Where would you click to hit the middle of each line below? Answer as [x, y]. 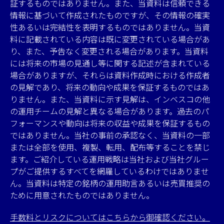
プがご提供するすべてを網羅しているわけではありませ [109, 171]
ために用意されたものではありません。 [82, 195]
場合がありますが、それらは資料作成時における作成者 [110, 75]
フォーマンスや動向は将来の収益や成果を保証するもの [110, 123]
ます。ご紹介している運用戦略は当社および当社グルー [109, 159]
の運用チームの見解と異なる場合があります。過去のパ [109, 111]
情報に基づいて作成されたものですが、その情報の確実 [110, 15]
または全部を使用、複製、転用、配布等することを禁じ [110, 147]
